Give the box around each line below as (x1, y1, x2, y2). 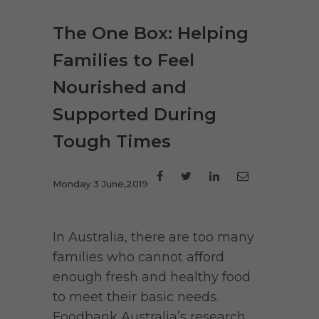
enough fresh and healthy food (53, 268, 251, 285)
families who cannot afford (53, 249, 224, 265)
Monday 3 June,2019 (53, 177, 148, 189)
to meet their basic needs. (53, 288, 219, 305)
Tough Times (53, 130, 171, 152)
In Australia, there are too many (53, 229, 254, 245)
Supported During (53, 103, 216, 125)
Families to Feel (53, 49, 194, 70)
